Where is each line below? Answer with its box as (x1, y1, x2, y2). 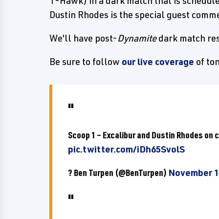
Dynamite (117, 32, 156, 44)
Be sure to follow (49, 56, 122, 67)
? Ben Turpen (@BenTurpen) (68, 167, 168, 178)
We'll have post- (49, 32, 117, 44)
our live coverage (122, 56, 194, 67)
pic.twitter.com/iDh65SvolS (68, 143, 185, 155)
